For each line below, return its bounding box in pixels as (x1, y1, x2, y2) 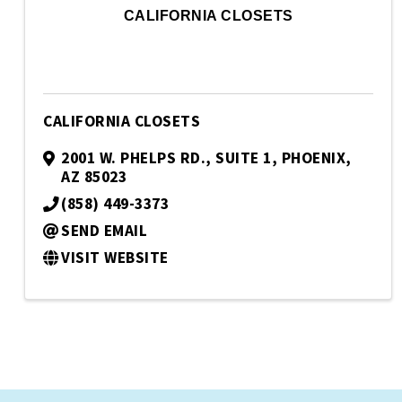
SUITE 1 (215, 148, 272, 169)
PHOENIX (281, 148, 345, 169)
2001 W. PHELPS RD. (61, 148, 205, 169)
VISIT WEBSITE (61, 248, 169, 268)
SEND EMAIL (61, 221, 147, 241)
